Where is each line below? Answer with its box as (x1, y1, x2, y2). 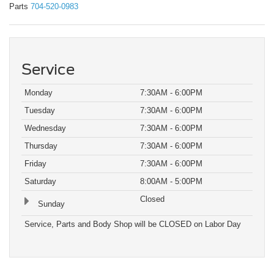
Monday (24, 88, 53, 98)
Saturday (24, 177, 56, 187)
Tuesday (24, 106, 55, 116)
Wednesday (24, 124, 66, 133)
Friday (24, 159, 46, 169)
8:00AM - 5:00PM (140, 177, 202, 187)
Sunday (35, 199, 65, 209)
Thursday (24, 141, 57, 151)
